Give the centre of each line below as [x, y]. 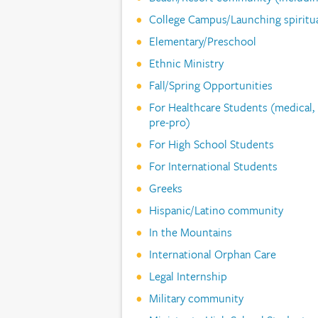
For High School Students [211, 144]
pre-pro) [169, 122]
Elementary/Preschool [202, 41]
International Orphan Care [212, 254]
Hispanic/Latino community [216, 210]
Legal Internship [188, 276]
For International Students [213, 166]
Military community [196, 298]
